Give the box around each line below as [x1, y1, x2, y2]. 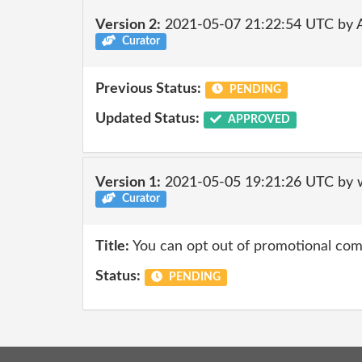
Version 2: [95, 18, 161, 32]
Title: [95, 238, 129, 254]
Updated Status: [95, 112, 200, 126]
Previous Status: [95, 81, 201, 96]
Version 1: [95, 175, 161, 190]
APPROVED [225, 114, 290, 125]
